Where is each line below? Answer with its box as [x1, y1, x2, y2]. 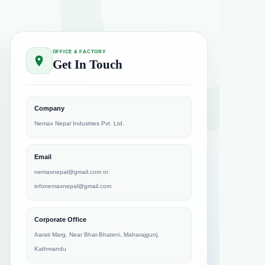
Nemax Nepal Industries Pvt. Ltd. [34, 120, 124, 127]
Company [34, 105, 64, 112]
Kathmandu [34, 245, 66, 252]
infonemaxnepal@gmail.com [34, 183, 111, 189]
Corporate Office [34, 216, 86, 223]
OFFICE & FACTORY [52, 49, 106, 54]
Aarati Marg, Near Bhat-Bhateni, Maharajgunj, [34, 231, 159, 238]
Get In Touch [52, 57, 122, 72]
